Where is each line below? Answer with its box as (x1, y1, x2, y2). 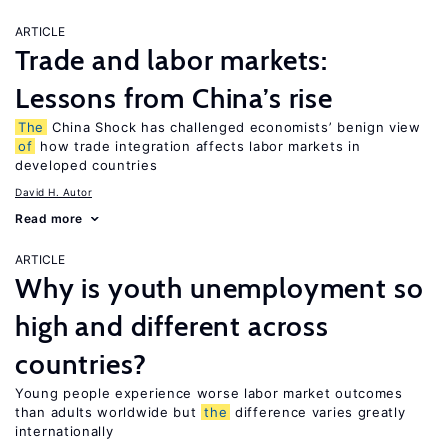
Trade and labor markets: (15, 43, 329, 77)
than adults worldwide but (15, 404, 202, 420)
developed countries (15, 157, 158, 173)
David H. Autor (15, 186, 92, 198)
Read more (15, 211, 83, 226)
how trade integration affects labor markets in (35, 138, 361, 154)
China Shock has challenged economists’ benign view (47, 119, 421, 135)
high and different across (15, 309, 329, 343)
